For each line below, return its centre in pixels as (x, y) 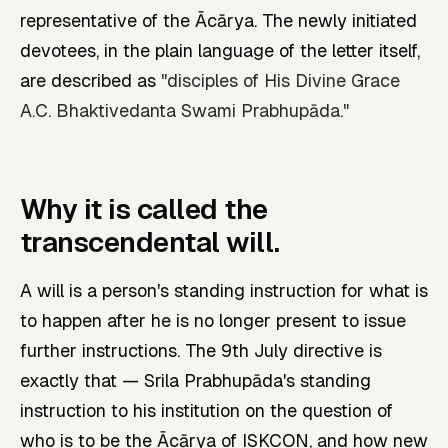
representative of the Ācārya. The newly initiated (218, 20)
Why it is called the (144, 208)
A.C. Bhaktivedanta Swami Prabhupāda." (184, 110)
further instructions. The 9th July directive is (201, 350)
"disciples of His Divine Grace (280, 80)
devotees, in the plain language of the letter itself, (220, 50)
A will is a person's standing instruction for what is (224, 290)
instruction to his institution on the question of (206, 410)
